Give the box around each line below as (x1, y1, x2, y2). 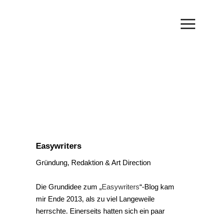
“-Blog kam (139, 183, 174, 191)
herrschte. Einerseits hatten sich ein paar (36, 207, 165, 215)
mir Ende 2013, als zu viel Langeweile (36, 195, 155, 203)
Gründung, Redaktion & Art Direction (36, 158, 151, 167)
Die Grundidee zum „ (36, 183, 102, 191)
